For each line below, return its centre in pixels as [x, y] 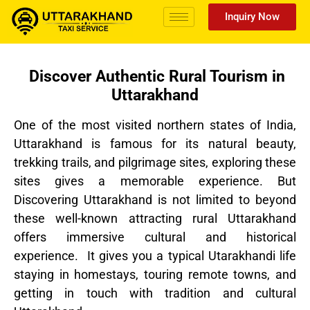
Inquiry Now [253, 17]
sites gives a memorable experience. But [155, 181]
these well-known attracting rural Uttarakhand [155, 219]
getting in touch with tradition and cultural [155, 293]
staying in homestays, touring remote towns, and [155, 275]
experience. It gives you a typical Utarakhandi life [155, 256]
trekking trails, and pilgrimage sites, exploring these [155, 163]
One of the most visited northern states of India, [155, 125]
